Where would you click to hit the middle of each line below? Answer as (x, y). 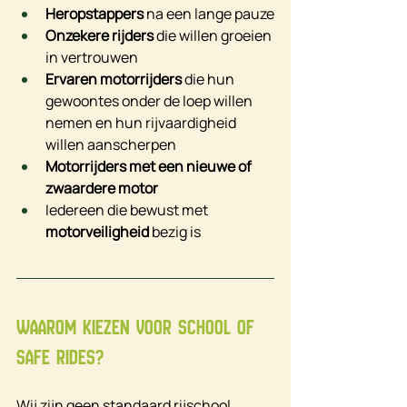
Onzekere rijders (99, 36)
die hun (209, 79)
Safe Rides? (60, 358)
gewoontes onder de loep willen (150, 101)
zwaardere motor (102, 189)
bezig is (175, 232)
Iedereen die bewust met (128, 210)
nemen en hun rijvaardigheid (142, 123)
